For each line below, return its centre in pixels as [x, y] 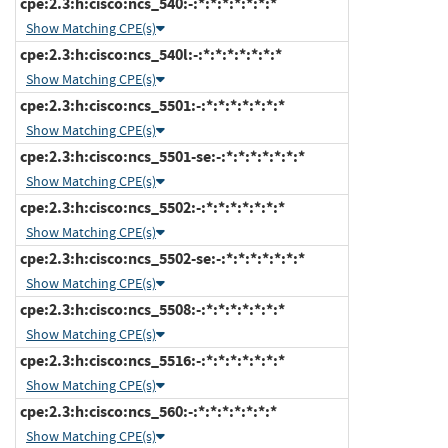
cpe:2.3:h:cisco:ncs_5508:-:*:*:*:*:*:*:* [151, 309]
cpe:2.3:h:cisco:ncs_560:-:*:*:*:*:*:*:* [147, 411]
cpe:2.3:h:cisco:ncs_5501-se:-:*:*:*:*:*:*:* [161, 156]
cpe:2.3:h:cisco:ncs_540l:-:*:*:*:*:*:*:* [149, 54]
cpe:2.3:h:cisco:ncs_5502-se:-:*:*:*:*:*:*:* [161, 258]
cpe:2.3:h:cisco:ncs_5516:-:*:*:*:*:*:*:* [151, 360]
